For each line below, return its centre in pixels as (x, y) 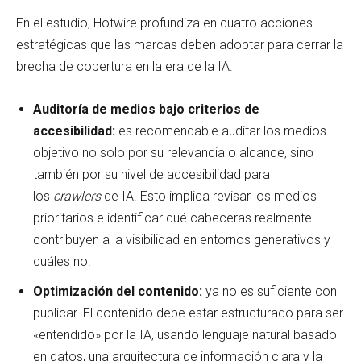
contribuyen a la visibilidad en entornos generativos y (182, 239)
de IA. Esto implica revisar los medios (209, 196)
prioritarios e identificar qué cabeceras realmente (172, 218)
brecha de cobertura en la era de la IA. (124, 66)
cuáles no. (62, 261)
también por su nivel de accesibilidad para (151, 174)
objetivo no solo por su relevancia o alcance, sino (173, 152)
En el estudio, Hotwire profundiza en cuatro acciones (164, 23)
